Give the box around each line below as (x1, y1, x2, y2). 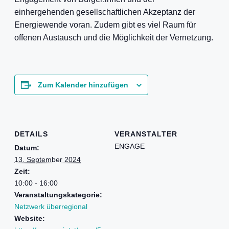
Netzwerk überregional (14, 202, 87, 211)
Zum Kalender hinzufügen (38, 81, 128, 89)
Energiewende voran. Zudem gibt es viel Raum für (14, 20, 196, 29)
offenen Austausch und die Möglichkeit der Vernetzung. (14, 33, 213, 42)
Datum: (14, 143, 39, 152)
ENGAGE (114, 142, 145, 150)
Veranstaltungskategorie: (14, 190, 102, 199)
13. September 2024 (14, 155, 81, 164)
